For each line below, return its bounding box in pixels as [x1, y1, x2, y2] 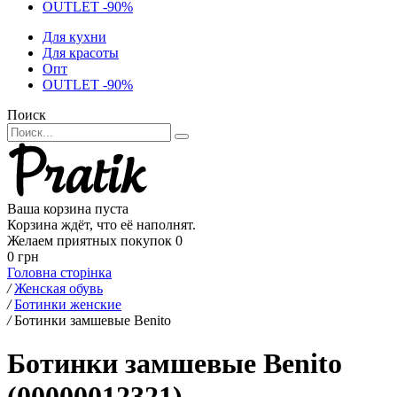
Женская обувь [14, 281, 103, 296]
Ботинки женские [14, 297, 121, 312]
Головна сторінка [7, 265, 112, 280]
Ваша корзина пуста [7, 201, 128, 216]
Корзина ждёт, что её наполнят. [7, 217, 196, 232]
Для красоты [43, 45, 119, 60]
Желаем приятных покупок [7, 233, 172, 248]
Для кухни [43, 29, 106, 44]
